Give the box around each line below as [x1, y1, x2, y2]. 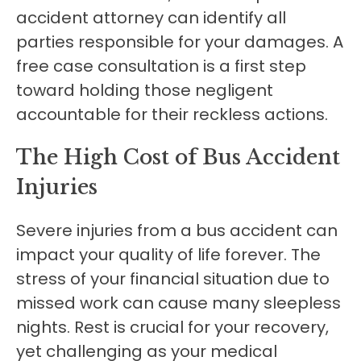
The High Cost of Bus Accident [16, 145, 340, 171]
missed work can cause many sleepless [16, 292, 341, 315]
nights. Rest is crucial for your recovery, [16, 316, 329, 339]
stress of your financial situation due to [16, 268, 330, 291]
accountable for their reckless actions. [16, 103, 328, 127]
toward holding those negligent [16, 79, 273, 102]
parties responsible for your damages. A [16, 31, 343, 54]
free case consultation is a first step [16, 55, 306, 78]
